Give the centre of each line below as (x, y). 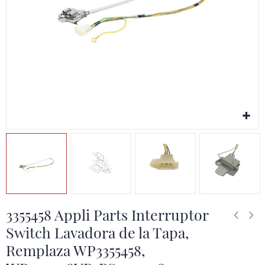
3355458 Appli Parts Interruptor (107, 214)
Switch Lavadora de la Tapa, (98, 232)
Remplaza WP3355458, (76, 250)
